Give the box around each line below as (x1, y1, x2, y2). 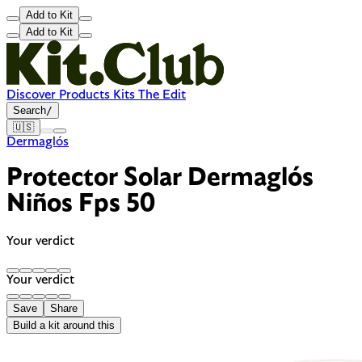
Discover (6, 89, 56, 102)
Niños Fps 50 (6, 192, 155, 218)
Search (13, 104, 46, 116)
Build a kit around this (13, 318, 115, 331)
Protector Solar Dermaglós (6, 166, 314, 192)
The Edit (135, 89, 186, 102)
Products (56, 89, 110, 102)
